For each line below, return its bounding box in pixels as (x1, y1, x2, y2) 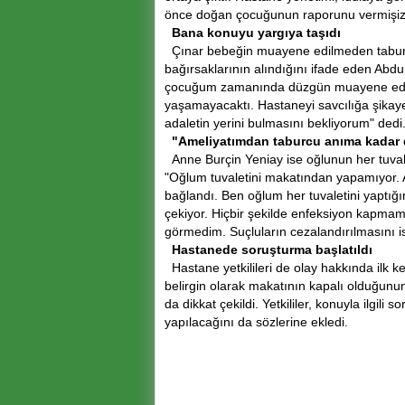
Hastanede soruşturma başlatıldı (172, 242, 372, 257)
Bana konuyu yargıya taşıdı (172, 25, 341, 40)
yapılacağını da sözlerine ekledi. (165, 315, 348, 329)
